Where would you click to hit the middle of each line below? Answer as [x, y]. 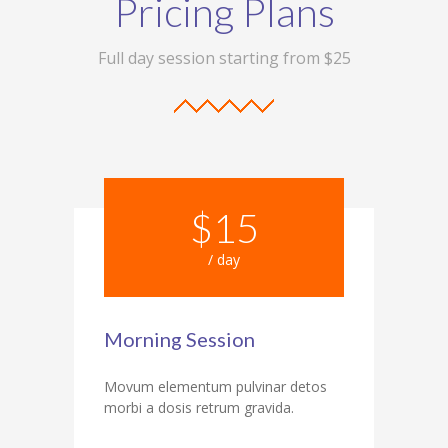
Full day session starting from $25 [224, 57]
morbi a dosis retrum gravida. [199, 407]
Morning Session [179, 338]
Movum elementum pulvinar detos [215, 386]
